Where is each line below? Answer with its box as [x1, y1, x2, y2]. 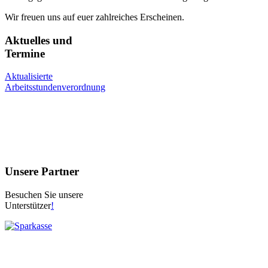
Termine [5, 47, 45, 60]
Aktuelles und [5, 33, 72, 47]
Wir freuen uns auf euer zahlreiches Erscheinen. [5, 12, 184, 23]
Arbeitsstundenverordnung [5, 82, 105, 93]
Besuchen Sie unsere [5, 189, 83, 200]
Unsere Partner [5, 165, 79, 178]
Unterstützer [5, 200, 51, 211]
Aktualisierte [5, 71, 53, 82]
